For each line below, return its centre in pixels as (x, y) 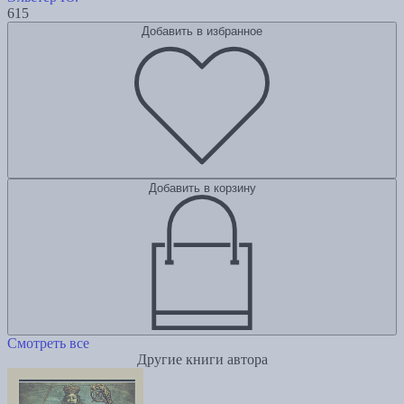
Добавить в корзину (202, 188)
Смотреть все (48, 344)
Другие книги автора (202, 360)
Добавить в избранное (202, 32)
